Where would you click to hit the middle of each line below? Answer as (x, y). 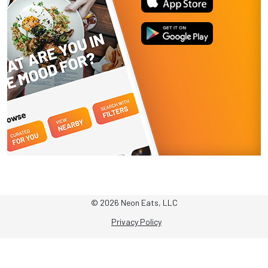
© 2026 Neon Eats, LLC (134, 202)
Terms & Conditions (136, 241)
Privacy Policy (136, 222)
